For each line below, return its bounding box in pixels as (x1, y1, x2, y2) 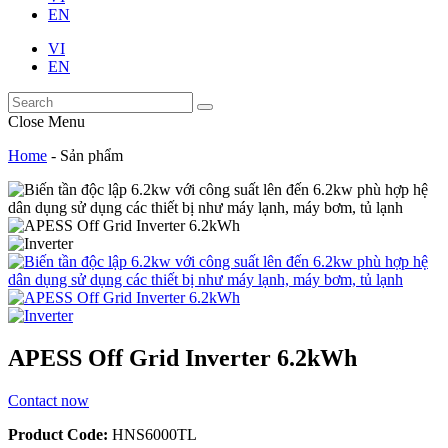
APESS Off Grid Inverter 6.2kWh (8, 344, 357, 371)
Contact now (8, 391, 89, 409)
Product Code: (8, 425, 108, 443)
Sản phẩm (60, 147, 123, 164)
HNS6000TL (108, 425, 197, 443)
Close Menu (8, 113, 85, 130)
